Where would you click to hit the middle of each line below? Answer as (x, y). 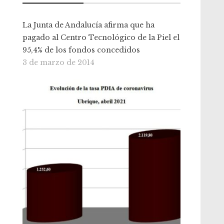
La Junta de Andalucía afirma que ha (89, 25)
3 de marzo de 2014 (59, 62)
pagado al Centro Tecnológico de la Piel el (101, 37)
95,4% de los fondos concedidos (81, 50)
